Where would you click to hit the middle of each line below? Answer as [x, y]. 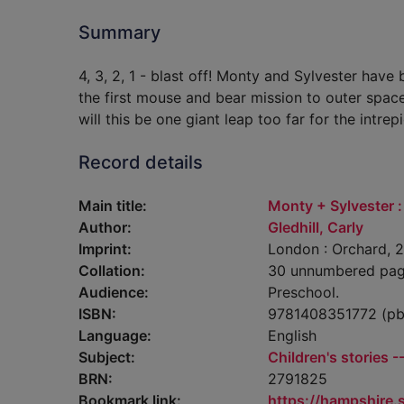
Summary [119, 32]
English [292, 335]
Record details [141, 162]
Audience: [114, 292]
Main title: [113, 206]
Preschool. [303, 292]
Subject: [107, 357]
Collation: [112, 271]
